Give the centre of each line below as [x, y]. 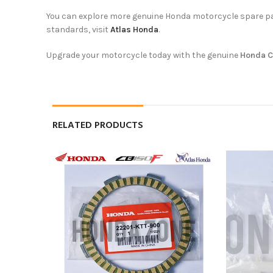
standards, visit [78, 30]
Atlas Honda [134, 30]
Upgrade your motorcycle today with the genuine [143, 55]
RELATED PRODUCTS [98, 126]
